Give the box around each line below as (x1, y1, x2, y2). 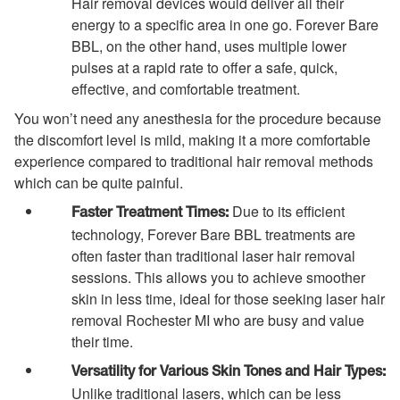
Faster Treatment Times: (71, 207, 229, 221)
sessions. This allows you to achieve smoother (71, 267, 365, 288)
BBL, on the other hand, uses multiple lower (71, 36, 346, 57)
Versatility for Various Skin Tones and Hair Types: (71, 366, 386, 379)
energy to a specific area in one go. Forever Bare (71, 14, 379, 36)
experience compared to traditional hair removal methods (14, 150, 373, 171)
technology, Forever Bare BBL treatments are (71, 224, 355, 246)
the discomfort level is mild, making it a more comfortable (14, 129, 371, 150)
